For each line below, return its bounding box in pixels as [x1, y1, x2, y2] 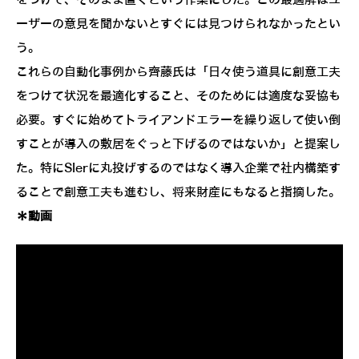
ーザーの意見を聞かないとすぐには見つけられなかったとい [16, 17, 341, 30]
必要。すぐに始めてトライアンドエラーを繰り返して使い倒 [16, 113, 341, 127]
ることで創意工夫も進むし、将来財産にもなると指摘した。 [16, 185, 341, 199]
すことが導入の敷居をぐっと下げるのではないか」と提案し [16, 137, 341, 151]
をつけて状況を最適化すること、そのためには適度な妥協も [16, 89, 341, 103]
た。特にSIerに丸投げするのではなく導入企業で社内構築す [16, 161, 341, 175]
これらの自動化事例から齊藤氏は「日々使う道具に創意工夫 [16, 65, 341, 79]
